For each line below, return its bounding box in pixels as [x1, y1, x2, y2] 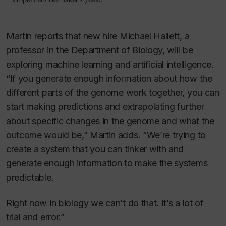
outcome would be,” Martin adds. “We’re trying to [6, 130, 206, 141]
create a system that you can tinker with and [6, 144, 184, 155]
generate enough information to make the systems [6, 158, 208, 169]
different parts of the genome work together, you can [6, 87, 219, 98]
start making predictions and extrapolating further [6, 101, 204, 112]
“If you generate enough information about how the [6, 73, 212, 84]
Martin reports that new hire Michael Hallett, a [6, 31, 190, 42]
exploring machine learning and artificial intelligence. [6, 59, 214, 70]
